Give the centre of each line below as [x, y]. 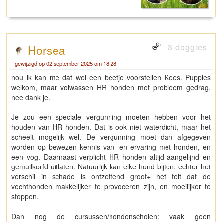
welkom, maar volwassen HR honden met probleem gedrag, [111, 87]
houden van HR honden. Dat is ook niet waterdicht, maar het [111, 127]
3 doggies [186, 47]
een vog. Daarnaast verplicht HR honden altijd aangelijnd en [111, 157]
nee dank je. [31, 97]
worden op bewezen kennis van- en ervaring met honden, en [111, 147]
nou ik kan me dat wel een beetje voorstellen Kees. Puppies [111, 78]
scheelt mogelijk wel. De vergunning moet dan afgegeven [111, 137]
